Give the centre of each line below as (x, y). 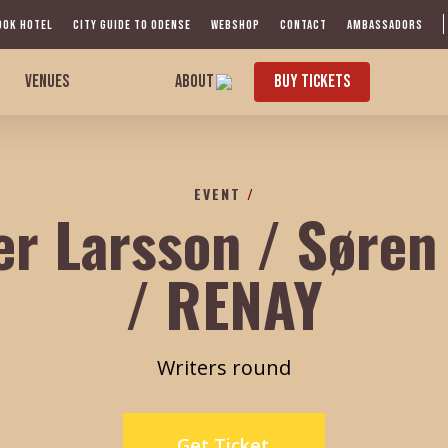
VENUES (47, 81)
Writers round (224, 367)
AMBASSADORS (385, 25)
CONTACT (303, 25)
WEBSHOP (235, 25)
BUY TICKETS (312, 81)
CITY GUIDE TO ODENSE (132, 25)
